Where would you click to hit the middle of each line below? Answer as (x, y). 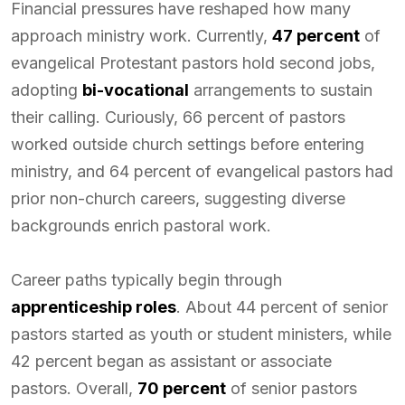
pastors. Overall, (74, 388)
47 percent (316, 36)
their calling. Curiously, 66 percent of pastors (178, 117)
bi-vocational (136, 90)
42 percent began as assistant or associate (171, 361)
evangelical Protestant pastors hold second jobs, (193, 63)
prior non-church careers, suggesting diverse (178, 198)
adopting (47, 90)
